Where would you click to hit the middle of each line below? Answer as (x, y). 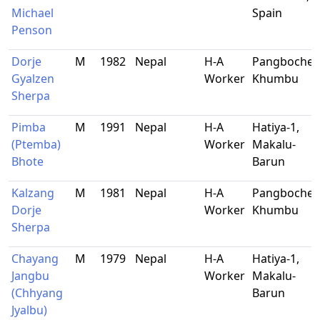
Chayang (35, 259)
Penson (32, 30)
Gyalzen (33, 79)
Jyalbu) (29, 310)
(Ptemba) (36, 144)
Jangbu (30, 276)
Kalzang (33, 193)
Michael (32, 13)
